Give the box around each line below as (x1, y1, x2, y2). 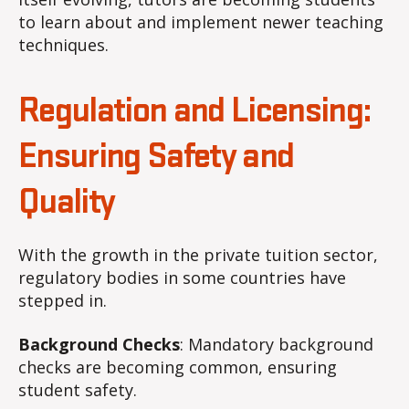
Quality (18, 184, 115, 222)
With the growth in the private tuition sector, (18, 244, 378, 267)
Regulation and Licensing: (18, 93, 372, 131)
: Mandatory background (180, 332, 373, 355)
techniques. (18, 34, 109, 57)
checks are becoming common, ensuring (18, 355, 337, 378)
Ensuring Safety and (18, 139, 294, 176)
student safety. (18, 378, 137, 401)
